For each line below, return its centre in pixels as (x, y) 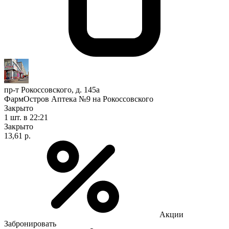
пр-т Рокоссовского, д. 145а (52, 89)
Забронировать (30, 223)
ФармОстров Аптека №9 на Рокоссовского (79, 99)
